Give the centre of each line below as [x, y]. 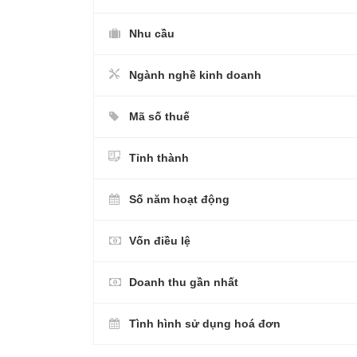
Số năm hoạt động [179, 199]
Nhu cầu [152, 33]
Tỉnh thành [159, 157]
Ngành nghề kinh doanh [195, 75]
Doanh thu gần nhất [184, 282]
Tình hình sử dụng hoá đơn [205, 323]
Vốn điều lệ [160, 240]
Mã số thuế [159, 116]
